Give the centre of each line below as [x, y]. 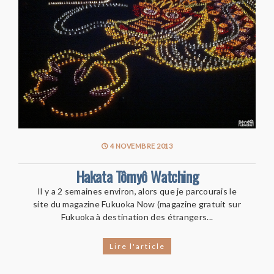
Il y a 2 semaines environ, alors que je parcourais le [137, 191]
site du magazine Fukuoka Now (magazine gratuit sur [137, 204]
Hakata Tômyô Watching [137, 176]
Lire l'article [137, 246]
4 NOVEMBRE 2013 [141, 146]
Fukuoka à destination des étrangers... [137, 217]
